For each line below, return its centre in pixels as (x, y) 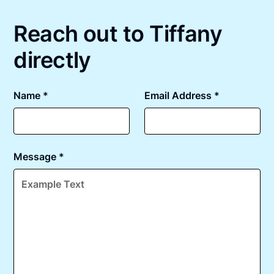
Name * (31, 95)
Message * (39, 156)
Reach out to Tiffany (118, 33)
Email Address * (182, 95)
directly (52, 60)
